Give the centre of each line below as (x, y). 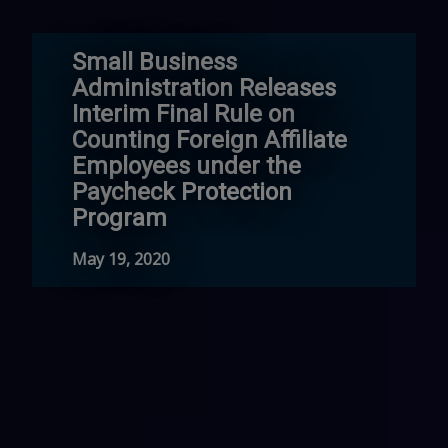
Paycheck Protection (182, 192)
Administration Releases (204, 88)
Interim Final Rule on (183, 114)
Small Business (154, 62)
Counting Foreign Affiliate (209, 140)
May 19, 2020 (121, 259)
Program (119, 218)
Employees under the (186, 166)
